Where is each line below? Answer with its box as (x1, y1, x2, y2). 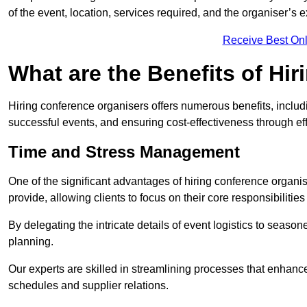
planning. (8, 236, 53, 248)
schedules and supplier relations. (8, 280, 169, 292)
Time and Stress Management (8, 143, 240, 162)
